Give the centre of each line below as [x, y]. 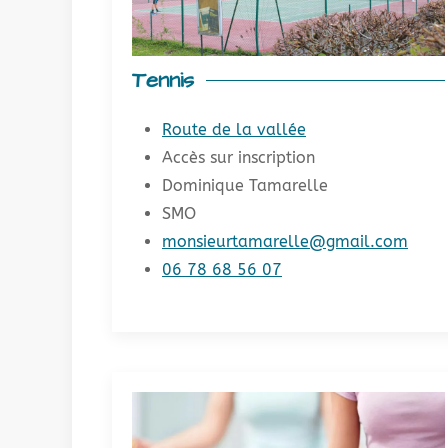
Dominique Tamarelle [245, 185]
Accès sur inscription [238, 157]
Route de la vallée [234, 129]
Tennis [163, 80]
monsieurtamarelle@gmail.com [285, 241]
